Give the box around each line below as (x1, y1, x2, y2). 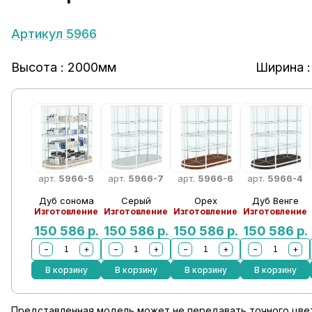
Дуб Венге (251, 195, 299, 206)
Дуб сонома (38, 195, 94, 206)
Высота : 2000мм (10, 60, 116, 75)
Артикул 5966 (10, 26, 97, 41)
